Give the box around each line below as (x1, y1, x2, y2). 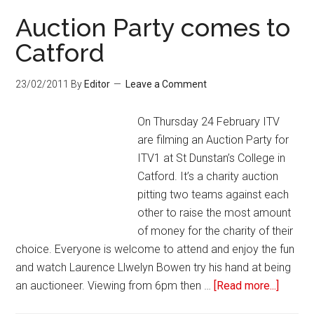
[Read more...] (214, 279, 280, 292)
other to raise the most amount (137, 206, 292, 219)
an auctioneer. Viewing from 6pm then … (15, 279, 214, 292)
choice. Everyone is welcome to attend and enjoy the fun (15, 243, 295, 256)
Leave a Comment (125, 78, 207, 90)
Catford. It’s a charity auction (137, 170, 279, 183)
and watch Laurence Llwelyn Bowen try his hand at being (15, 261, 292, 274)
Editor (84, 78, 111, 90)
